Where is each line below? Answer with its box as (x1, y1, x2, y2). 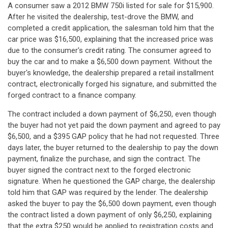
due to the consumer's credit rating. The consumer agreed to (8, 46, 211, 55)
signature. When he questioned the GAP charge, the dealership (8, 177, 215, 186)
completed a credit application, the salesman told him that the (8, 23, 214, 33)
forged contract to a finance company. (8, 91, 136, 100)
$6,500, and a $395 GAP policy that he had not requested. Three (8, 132, 219, 141)
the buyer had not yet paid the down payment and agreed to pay (8, 121, 220, 130)
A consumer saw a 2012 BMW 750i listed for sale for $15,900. (8, 1, 214, 10)
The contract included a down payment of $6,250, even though (8, 109, 216, 119)
